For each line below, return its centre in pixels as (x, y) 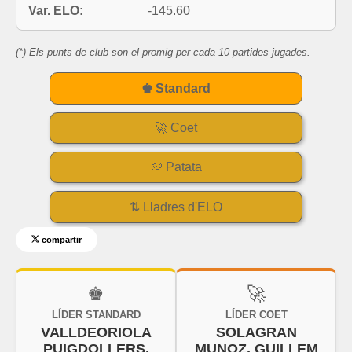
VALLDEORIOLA (96, 332)
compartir (60, 239)
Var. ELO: (56, 11)
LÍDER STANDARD (96, 314)
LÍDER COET (256, 314)
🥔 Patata (176, 167)
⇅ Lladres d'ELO (176, 207)
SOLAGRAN (256, 332)
